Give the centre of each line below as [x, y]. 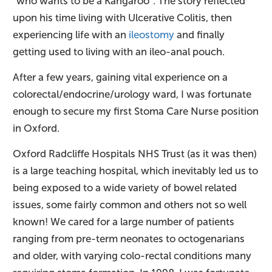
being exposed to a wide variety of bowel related [125, 188]
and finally [199, 35]
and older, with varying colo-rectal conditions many [132, 256]
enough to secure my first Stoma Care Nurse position [136, 112]
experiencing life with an [71, 35]
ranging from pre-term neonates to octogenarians [129, 239]
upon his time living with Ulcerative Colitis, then [122, 18]
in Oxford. [36, 129]
